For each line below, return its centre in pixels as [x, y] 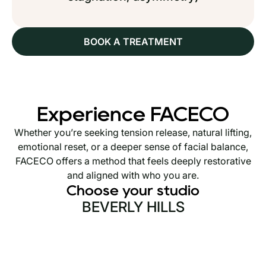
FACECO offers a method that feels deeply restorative [133, 161]
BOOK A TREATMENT [133, 42]
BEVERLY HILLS [133, 207]
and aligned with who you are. [133, 175]
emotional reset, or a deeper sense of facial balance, [133, 147]
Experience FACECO [133, 114]
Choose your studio [133, 190]
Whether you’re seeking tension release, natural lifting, [133, 132]
